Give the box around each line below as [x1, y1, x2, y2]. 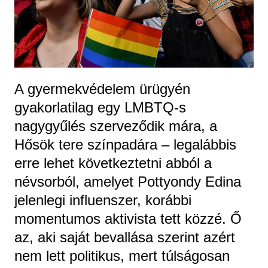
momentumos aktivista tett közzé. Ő [14, 211, 242, 227]
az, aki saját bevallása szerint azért [14, 229, 235, 246]
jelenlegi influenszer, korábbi [14, 192, 191, 209]
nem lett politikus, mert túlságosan [14, 248, 230, 264]
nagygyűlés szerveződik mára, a [14, 118, 217, 135]
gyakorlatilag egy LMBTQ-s [14, 99, 186, 116]
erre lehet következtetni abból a [14, 155, 212, 172]
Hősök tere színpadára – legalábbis [14, 136, 236, 153]
